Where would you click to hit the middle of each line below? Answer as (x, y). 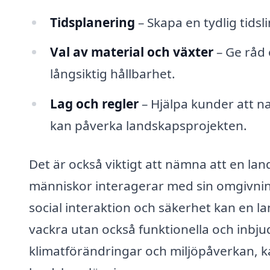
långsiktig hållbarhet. (112, 74)
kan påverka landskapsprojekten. (148, 126)
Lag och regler (94, 104)
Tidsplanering (92, 22)
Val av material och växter (131, 52)
